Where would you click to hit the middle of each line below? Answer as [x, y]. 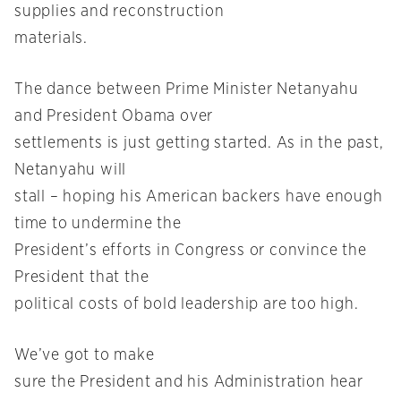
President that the [82, 278]
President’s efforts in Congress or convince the [191, 251]
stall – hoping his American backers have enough [199, 197]
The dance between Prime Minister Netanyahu [187, 90]
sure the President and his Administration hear [189, 383]
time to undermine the [98, 224]
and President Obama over [114, 117]
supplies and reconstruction [119, 12]
